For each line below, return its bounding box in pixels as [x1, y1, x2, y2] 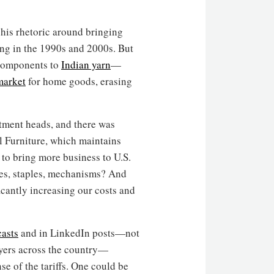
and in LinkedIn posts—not [18, 225, 139, 240]
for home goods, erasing [26, 73, 132, 88]
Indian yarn [61, 57, 111, 72]
